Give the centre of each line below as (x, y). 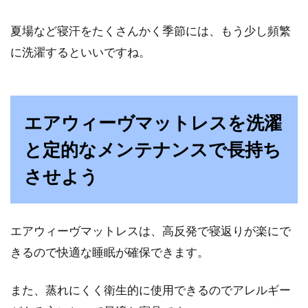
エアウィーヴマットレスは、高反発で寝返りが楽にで (151, 231)
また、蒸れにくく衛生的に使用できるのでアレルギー (151, 290)
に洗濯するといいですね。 (80, 52)
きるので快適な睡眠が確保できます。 (110, 252)
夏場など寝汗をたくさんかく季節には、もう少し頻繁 (151, 31)
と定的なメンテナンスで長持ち (153, 149)
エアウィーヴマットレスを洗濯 (153, 122)
